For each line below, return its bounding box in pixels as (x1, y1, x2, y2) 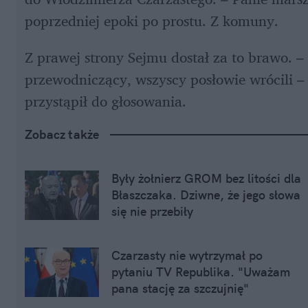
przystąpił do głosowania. (25, 89, 190, 113)
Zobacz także (25, 126, 100, 143)
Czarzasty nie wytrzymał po (111, 247, 263, 264)
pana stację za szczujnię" (111, 280, 249, 297)
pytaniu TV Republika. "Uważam (111, 264, 290, 280)
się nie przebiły (111, 203, 193, 220)
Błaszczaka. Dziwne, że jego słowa (111, 187, 300, 203)
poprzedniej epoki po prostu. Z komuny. (25, 9, 278, 33)
